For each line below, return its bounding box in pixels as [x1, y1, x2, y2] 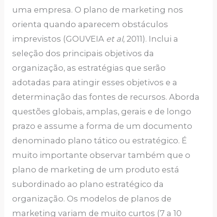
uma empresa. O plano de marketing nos [12, 4, 184, 15]
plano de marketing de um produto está [12, 164, 180, 174]
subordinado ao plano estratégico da [12, 179, 164, 189]
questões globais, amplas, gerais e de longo [12, 106, 192, 116]
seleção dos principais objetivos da [12, 48, 155, 58]
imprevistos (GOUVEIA [12, 33, 107, 44]
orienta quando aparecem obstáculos [12, 19, 169, 29]
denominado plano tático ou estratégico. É [12, 135, 187, 145]
